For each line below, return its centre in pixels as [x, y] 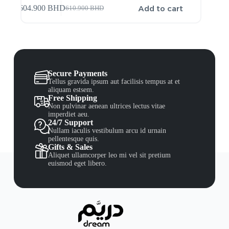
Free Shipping [73, 98]
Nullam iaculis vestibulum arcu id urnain [107, 130]
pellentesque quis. [74, 139]
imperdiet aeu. [69, 114]
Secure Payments [78, 73]
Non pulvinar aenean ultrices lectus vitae [107, 106]
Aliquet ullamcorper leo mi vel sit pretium [110, 155]
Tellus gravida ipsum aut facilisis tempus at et [114, 81]
